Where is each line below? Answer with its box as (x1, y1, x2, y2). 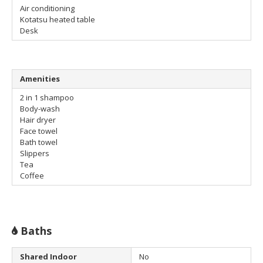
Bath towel (20, 137, 58, 148)
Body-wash (20, 103, 60, 114)
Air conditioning (20, 3, 75, 14)
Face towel (20, 126, 58, 137)
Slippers (20, 148, 49, 159)
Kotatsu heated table (20, 14, 95, 25)
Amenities (20, 73, 60, 85)
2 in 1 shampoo (20, 92, 74, 103)
